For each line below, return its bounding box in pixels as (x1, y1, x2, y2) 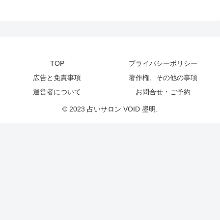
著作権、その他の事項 (129, 74, 197, 82)
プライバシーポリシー (129, 59, 197, 68)
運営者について (33, 88, 81, 96)
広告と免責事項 (33, 74, 81, 82)
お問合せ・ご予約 (136, 88, 191, 96)
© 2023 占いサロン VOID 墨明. (62, 105, 158, 113)
